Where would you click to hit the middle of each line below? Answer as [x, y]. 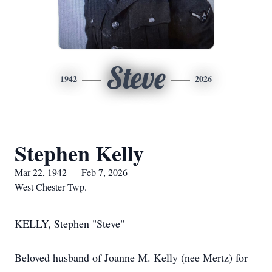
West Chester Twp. [51, 187]
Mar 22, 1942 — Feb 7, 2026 [71, 172]
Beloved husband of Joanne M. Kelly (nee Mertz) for [131, 257]
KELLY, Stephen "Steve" [70, 223]
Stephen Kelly [79, 153]
